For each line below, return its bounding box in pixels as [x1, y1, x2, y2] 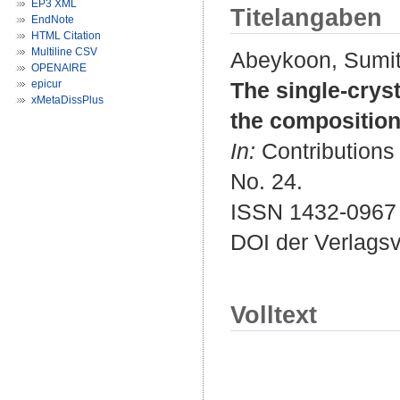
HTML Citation [31, 29, 101, 42]
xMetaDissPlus [31, 94, 104, 106]
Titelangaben [230, 4, 382, 32]
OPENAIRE [31, 62, 87, 74]
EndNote [31, 13, 74, 26]
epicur [31, 78, 62, 90]
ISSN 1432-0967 [230, 199, 396, 225]
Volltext [230, 301, 317, 329]
